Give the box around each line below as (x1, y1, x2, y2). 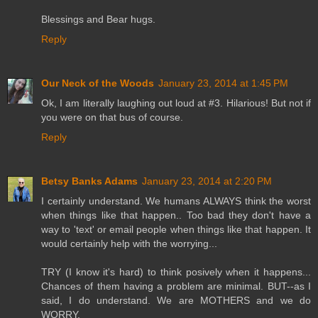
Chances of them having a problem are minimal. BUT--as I (41, 280, 311, 292)
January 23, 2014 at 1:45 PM (158, 77, 288, 89)
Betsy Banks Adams (41, 175, 138, 187)
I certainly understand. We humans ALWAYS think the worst (41, 195, 311, 207)
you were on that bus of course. (41, 111, 183, 124)
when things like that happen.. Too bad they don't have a (41, 209, 311, 221)
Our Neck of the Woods (41, 77, 154, 89)
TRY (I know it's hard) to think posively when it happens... (41, 266, 311, 278)
